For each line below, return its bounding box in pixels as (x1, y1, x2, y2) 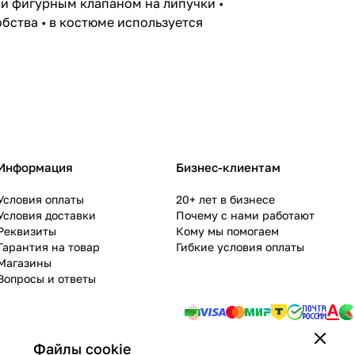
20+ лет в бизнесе (176, 193, 275, 207)
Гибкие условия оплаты (176, 240, 304, 254)
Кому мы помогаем (176, 224, 279, 239)
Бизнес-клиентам (176, 160, 281, 175)
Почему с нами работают (176, 208, 315, 223)
